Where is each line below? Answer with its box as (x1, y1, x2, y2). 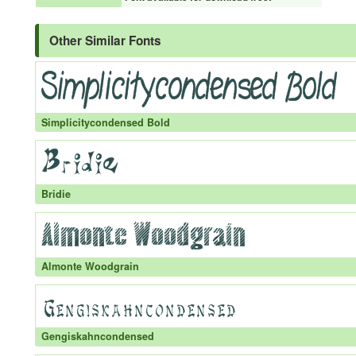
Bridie (41, 186, 71, 201)
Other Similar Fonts (49, 32, 161, 49)
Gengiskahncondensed (41, 329, 154, 344)
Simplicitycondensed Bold (41, 114, 170, 130)
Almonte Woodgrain (41, 259, 139, 274)
